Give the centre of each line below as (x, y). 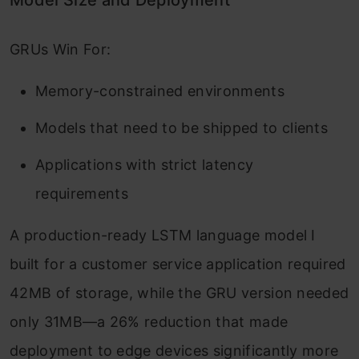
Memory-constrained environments (160, 91)
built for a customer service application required (178, 264)
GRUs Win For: (61, 50)
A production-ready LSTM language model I (163, 236)
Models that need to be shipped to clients (182, 128)
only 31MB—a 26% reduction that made (149, 322)
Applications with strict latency (145, 165)
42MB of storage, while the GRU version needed (179, 293)
